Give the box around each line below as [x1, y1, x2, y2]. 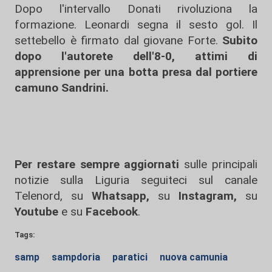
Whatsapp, [92, 189, 149, 203]
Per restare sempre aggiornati [15, 157, 180, 171]
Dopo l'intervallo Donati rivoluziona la [15, 2, 257, 16]
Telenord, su [15, 189, 83, 203]
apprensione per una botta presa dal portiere [15, 65, 257, 79]
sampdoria [52, 251, 103, 263]
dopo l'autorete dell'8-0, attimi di [15, 49, 257, 63]
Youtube [15, 205, 58, 219]
